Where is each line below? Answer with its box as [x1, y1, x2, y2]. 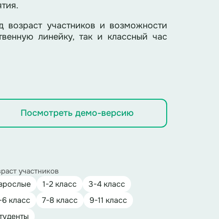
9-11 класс [89, 195, 128, 205]
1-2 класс [43, 179, 77, 189]
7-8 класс [42, 195, 78, 205]
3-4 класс [88, 179, 126, 189]
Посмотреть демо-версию [20, 108, 133, 118]
